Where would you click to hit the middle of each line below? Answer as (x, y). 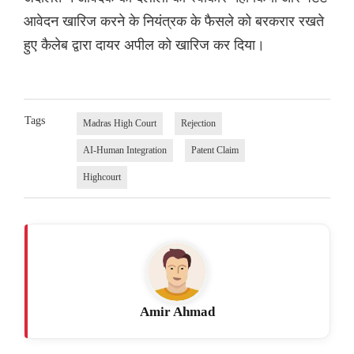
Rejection (198, 124)
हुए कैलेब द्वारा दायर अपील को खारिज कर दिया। (144, 45)
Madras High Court (119, 124)
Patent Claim (215, 151)
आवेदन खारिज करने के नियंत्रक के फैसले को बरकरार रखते (174, 21)
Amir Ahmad (177, 312)
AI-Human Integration (124, 151)
